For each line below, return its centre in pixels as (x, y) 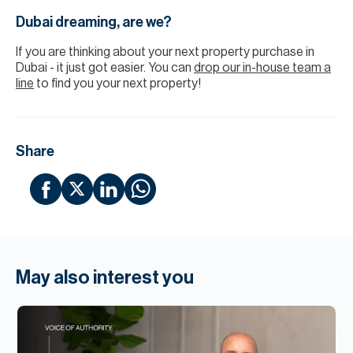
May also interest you (105, 277)
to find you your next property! (117, 84)
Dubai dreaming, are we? (94, 22)
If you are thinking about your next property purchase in (165, 52)
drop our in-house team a (262, 68)
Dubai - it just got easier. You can (105, 68)
